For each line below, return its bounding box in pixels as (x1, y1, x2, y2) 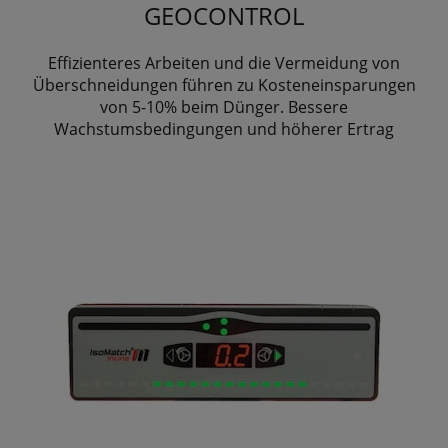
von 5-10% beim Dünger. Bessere (100, 95, 348, 118)
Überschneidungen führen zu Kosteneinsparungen (32, 73, 416, 96)
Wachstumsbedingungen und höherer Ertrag (54, 117, 394, 140)
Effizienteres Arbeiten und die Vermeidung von (48, 51, 400, 74)
